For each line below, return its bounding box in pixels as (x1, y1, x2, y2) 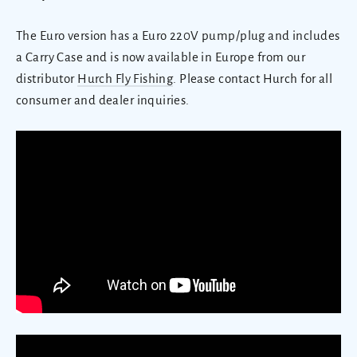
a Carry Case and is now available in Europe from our (16, 49, 306, 64)
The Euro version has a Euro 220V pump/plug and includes (16, 28, 340, 42)
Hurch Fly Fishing (77, 71, 174, 85)
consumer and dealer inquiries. (16, 92, 190, 107)
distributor (16, 71, 78, 85)
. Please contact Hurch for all (173, 71, 333, 85)
